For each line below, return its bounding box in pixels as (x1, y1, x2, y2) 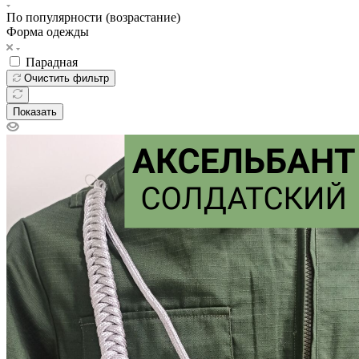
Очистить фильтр (24, 71, 109, 84)
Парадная (26, 54, 78, 69)
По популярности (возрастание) (6, 10, 180, 24)
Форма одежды (6, 24, 89, 38)
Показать (13, 105, 57, 118)
